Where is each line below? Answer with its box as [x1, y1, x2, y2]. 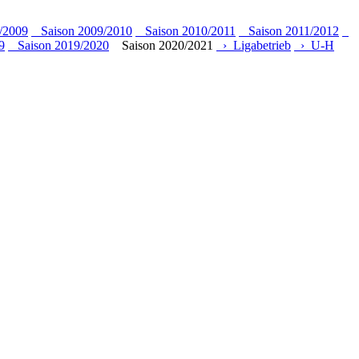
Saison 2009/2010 [31, 23, 132, 38]
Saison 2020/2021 [112, 38, 213, 52]
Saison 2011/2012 [239, 23, 339, 38]
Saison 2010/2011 [135, 23, 236, 38]
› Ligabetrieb [216, 38, 291, 52]
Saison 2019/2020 [8, 38, 109, 52]
